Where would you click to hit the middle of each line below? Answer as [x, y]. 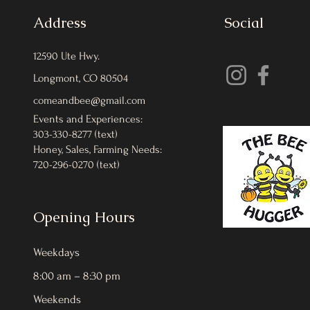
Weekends [57, 299]
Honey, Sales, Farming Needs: [98, 149]
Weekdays [56, 252]
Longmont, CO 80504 [81, 78]
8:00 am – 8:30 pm [77, 276]
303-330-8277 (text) [75, 134]
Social [244, 22]
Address [60, 22]
